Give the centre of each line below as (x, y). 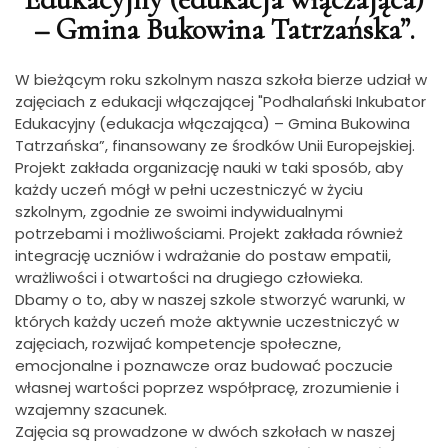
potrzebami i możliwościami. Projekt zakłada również (209, 233)
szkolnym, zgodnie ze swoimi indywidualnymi (179, 211)
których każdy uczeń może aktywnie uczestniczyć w (207, 321)
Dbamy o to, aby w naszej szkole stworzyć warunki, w (210, 299)
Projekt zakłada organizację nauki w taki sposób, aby (209, 167)
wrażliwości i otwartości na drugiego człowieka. (189, 277)
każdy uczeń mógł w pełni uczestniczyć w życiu (189, 189)
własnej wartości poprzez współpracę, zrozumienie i (207, 387)
